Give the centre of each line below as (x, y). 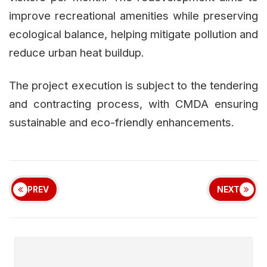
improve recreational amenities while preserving (133, 16)
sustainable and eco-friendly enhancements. (122, 122)
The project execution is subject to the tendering (133, 86)
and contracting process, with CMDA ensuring (133, 104)
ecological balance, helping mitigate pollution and (133, 34)
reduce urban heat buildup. (77, 53)
